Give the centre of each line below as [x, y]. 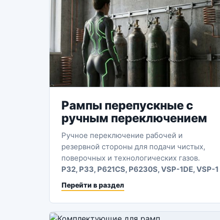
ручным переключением [134, 118]
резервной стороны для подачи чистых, [133, 147]
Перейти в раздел [93, 185]
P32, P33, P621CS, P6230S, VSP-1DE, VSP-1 [140, 169]
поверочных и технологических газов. [131, 158]
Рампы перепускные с [127, 105]
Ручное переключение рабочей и [122, 135]
